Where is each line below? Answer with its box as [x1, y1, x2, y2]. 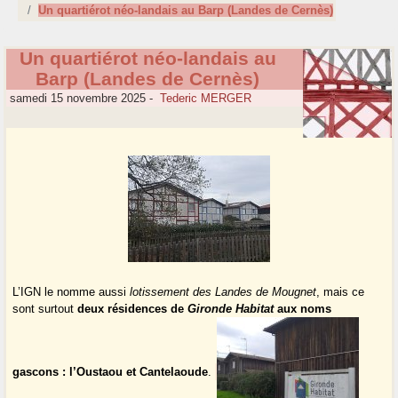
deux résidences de [77, 302, 188, 316]
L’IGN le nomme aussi [12, 285, 131, 299]
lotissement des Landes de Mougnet [130, 285, 317, 299]
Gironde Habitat [187, 302, 275, 316]
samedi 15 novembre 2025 [6, 92, 147, 106]
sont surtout [12, 302, 78, 316]
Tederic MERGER [160, 92, 252, 106]
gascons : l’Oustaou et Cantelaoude [12, 364, 209, 378]
